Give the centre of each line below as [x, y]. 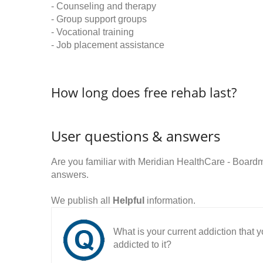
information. [170, 200]
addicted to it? [142, 245]
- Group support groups [99, 19]
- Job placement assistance [108, 45]
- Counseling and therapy [104, 6]
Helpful [129, 200]
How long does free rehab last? [144, 92]
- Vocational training [92, 32]
